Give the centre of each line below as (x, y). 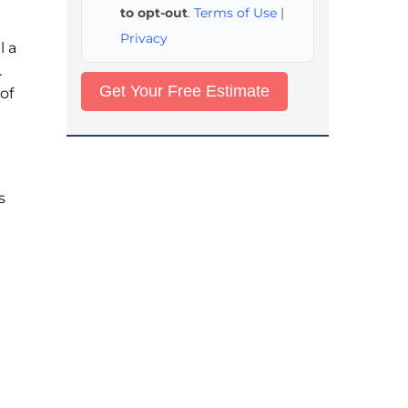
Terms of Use (235, 13)
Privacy (144, 39)
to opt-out (154, 13)
